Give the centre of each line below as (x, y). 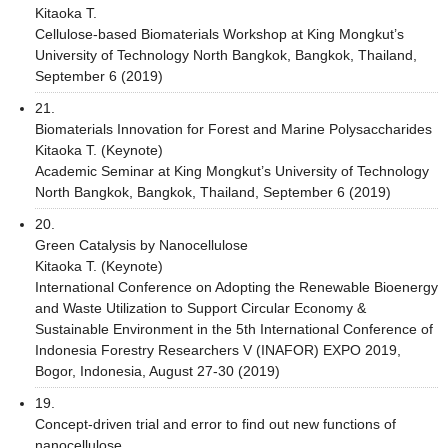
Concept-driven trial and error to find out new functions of (215, 423)
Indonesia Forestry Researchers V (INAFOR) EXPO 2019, (218, 349)
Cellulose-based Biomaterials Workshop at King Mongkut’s (219, 33)
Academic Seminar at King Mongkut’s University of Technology (232, 170)
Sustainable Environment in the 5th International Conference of (234, 328)
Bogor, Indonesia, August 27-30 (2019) (157, 370)
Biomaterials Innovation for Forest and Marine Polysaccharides (233, 128)
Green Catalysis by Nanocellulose (141, 244)
